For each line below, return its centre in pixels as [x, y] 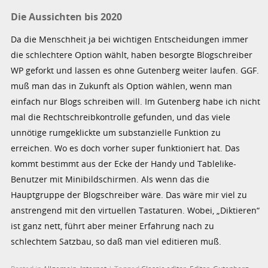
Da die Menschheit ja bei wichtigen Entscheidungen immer [130, 39]
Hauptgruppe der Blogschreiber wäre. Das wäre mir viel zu [129, 194]
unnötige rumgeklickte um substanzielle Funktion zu [116, 132]
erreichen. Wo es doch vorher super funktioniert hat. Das [126, 148]
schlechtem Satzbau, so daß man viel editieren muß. [116, 241]
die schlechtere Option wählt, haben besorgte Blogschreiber [132, 54]
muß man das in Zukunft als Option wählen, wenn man [122, 86]
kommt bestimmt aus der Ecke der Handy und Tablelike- [124, 163]
